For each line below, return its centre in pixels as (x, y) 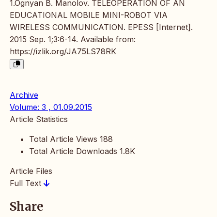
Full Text (27, 183)
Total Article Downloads (73, 151)
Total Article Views (63, 139)
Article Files (31, 171)
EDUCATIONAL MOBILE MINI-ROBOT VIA (89, 15)
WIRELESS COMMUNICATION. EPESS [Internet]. (101, 27)
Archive (24, 95)
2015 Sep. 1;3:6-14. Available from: (73, 39)
